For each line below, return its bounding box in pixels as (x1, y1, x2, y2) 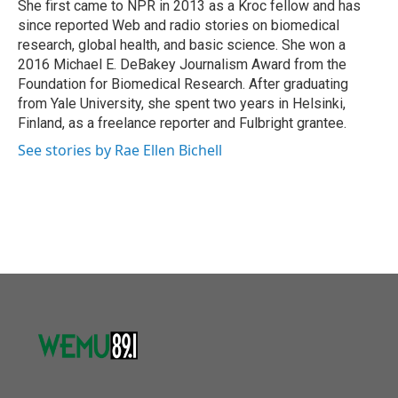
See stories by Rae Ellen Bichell (18, 140, 222, 160)
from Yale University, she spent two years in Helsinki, (18, 95, 346, 112)
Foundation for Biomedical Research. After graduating (18, 76, 348, 92)
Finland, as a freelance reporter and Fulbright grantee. (18, 115, 346, 131)
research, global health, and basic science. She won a (18, 36, 346, 53)
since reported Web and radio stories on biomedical (18, 17, 339, 34)
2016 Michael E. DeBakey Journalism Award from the (18, 56, 346, 73)
